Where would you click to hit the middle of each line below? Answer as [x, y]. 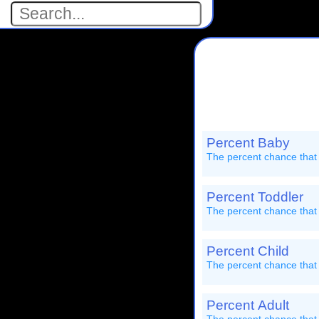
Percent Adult [248, 305]
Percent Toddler [255, 197]
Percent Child [248, 251]
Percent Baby [248, 143]
